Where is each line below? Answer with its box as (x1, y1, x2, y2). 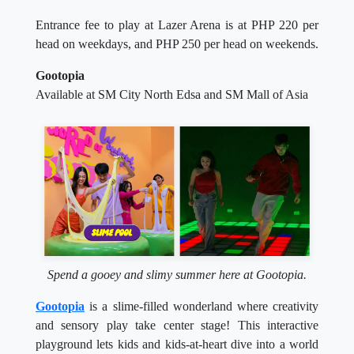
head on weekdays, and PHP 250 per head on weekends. (36, 37, 318, 51)
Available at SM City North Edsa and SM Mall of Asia (36, 88, 308, 102)
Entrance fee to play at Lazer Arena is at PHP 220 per (36, 18, 318, 32)
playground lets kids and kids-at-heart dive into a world (36, 337, 318, 352)
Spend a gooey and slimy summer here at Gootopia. (47, 268, 307, 282)
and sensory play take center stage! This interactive (36, 318, 318, 333)
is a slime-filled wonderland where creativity (85, 299, 318, 314)
